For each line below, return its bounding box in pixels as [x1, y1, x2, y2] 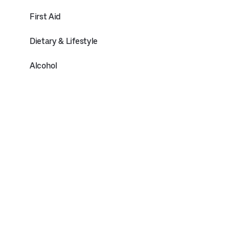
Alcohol [30, 61, 57, 71]
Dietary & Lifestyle [30, 36, 98, 46]
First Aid [30, 12, 61, 21]
